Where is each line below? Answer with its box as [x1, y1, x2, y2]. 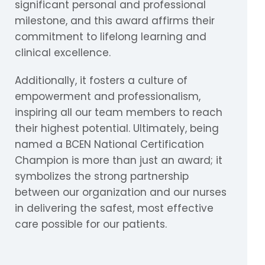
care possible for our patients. [15, 217, 167, 232]
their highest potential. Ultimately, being [15, 121, 219, 136]
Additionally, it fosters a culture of [15, 73, 188, 88]
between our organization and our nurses [15, 185, 227, 200]
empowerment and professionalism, [15, 89, 201, 104]
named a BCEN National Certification [15, 137, 204, 152]
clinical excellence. [15, 46, 111, 60]
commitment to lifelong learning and [15, 30, 206, 44]
